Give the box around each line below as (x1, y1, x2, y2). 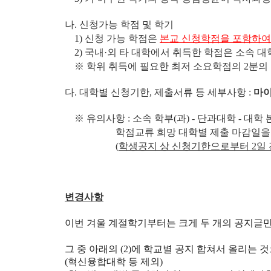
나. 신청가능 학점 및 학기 (65, 19, 174, 30)
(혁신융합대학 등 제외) (65, 256, 163, 267)
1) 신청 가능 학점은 (65, 33, 157, 44)
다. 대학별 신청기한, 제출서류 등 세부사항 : (65, 87, 253, 97)
